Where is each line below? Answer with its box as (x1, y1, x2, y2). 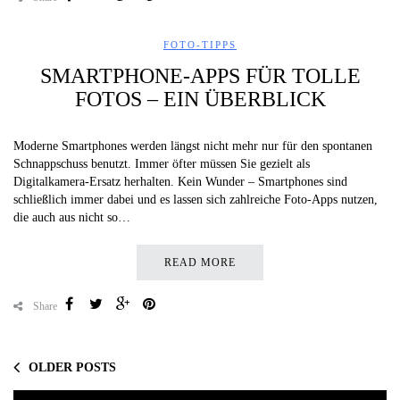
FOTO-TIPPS (163, 38, 237, 50)
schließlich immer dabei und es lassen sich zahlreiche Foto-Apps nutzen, (13, 192, 378, 206)
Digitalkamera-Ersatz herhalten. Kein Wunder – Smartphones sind (13, 174, 347, 188)
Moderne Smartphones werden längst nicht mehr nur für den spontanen (13, 138, 372, 153)
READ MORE (164, 255, 236, 269)
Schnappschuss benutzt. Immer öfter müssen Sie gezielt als (13, 156, 310, 171)
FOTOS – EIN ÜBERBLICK (74, 87, 326, 111)
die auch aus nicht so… (13, 210, 130, 224)
